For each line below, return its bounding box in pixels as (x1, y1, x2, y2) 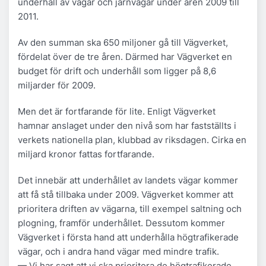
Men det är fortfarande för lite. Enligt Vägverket (18, 105, 216, 117)
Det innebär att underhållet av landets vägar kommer (18, 174, 238, 186)
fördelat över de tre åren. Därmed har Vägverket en (18, 50, 232, 62)
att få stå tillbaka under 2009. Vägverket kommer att (18, 188, 233, 200)
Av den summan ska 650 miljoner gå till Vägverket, (18, 36, 228, 48)
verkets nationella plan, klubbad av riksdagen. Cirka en (18, 134, 246, 145)
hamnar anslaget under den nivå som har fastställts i (18, 119, 236, 131)
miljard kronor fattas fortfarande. (18, 148, 154, 160)
